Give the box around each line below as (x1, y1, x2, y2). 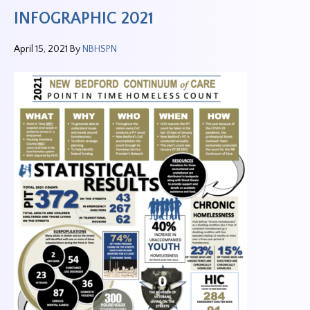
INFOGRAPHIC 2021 (14, 10, 154, 28)
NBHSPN (82, 44, 117, 55)
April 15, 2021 (14, 44, 68, 55)
